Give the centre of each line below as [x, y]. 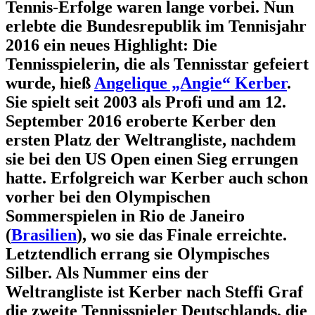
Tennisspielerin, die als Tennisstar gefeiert [157, 64]
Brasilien [44, 234]
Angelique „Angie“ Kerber [191, 83]
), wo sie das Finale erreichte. [182, 234]
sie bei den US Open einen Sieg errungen [152, 159]
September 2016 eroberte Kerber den [141, 121]
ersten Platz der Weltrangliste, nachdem [151, 140]
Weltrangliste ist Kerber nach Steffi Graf [154, 291]
